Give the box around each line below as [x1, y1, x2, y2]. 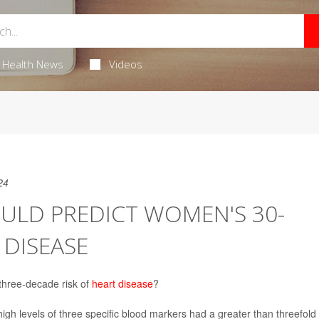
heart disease [92, 276, 153, 291]
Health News [1, 57, 63, 71]
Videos [109, 57, 143, 71]
